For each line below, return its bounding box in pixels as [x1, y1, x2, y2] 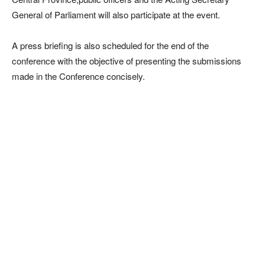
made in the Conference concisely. [12, 70, 145, 83]
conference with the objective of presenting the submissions [12, 54, 241, 67]
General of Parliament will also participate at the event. [12, 8, 220, 21]
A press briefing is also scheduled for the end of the [12, 39, 209, 52]
